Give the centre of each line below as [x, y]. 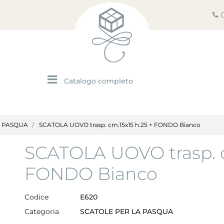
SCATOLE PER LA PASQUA [126, 211]
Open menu [81, 76]
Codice [36, 197]
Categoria [42, 211]
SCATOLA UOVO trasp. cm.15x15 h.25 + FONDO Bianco [120, 124]
